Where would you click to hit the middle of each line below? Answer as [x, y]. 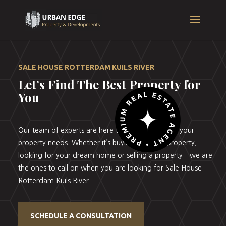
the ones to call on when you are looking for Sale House [110, 168]
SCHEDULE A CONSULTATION [81, 216]
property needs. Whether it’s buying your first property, [107, 143]
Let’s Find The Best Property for [109, 84]
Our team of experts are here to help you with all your [106, 130]
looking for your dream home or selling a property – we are [115, 155]
